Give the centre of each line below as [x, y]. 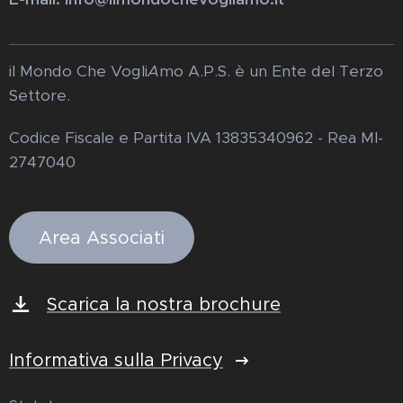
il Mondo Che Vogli [78, 72]
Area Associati [102, 238]
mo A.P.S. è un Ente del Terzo [271, 72]
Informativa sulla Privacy [116, 361]
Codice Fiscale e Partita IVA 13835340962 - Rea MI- [196, 138]
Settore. [40, 96]
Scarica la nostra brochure [164, 305]
